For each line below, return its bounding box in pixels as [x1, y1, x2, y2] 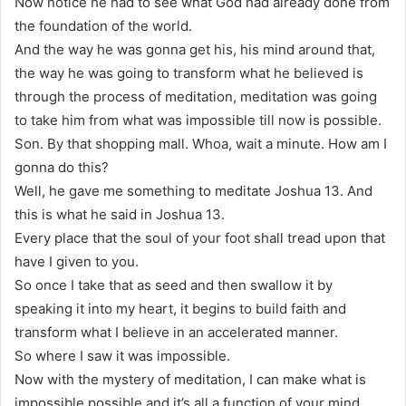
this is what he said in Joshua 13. [14, 205, 225, 223]
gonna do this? [14, 158, 109, 176]
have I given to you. [14, 252, 139, 270]
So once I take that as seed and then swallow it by [14, 275, 333, 294]
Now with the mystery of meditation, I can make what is [14, 370, 366, 388]
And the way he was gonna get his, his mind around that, [14, 40, 375, 58]
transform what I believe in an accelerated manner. [14, 323, 338, 341]
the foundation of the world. [14, 16, 192, 34]
